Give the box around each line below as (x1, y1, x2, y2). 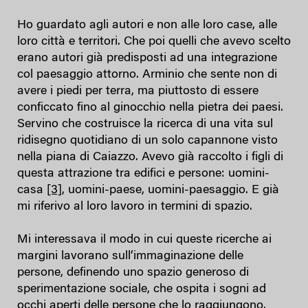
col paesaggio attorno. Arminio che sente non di (17, 69, 277, 82)
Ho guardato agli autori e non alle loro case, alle (17, 19, 277, 32)
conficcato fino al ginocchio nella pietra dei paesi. (17, 102, 283, 115)
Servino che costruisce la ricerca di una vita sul (17, 118, 273, 131)
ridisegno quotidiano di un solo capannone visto (17, 135, 278, 148)
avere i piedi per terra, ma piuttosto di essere (17, 85, 258, 98)
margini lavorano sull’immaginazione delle (17, 250, 243, 263)
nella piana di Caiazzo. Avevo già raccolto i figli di (17, 151, 283, 164)
